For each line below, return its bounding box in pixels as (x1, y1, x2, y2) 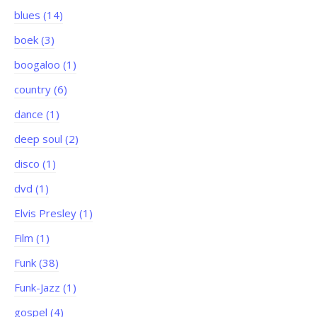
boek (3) (14, 33, 54, 47)
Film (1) (14, 231, 50, 246)
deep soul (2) (14, 132, 79, 146)
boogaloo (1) (14, 57, 76, 72)
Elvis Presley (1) (14, 206, 93, 221)
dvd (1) (14, 181, 49, 196)
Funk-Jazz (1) (14, 280, 76, 295)
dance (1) (14, 107, 59, 122)
